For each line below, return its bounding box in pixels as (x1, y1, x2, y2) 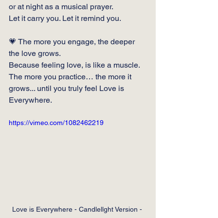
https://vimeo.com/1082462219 (9, 119, 104, 127)
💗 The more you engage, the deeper (9, 37, 137, 46)
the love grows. (9, 49, 61, 58)
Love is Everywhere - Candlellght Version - (12, 205, 144, 213)
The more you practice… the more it (9, 72, 133, 81)
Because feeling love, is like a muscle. (9, 60, 142, 70)
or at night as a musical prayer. (9, 2, 113, 11)
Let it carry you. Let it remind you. (9, 14, 121, 23)
